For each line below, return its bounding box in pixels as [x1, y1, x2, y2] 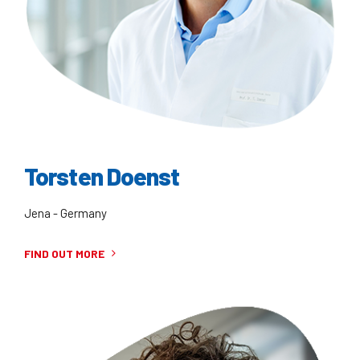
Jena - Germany [24, 205, 107, 220]
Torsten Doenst [24, 162, 180, 191]
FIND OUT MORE [24, 246, 104, 260]
